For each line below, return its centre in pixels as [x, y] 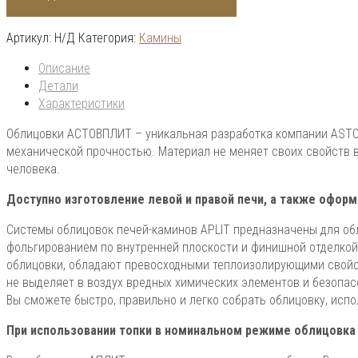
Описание [64, 69]
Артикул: [30, 38]
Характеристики [82, 104]
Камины [160, 38]
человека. [33, 169]
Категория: [109, 38]
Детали [58, 86]
